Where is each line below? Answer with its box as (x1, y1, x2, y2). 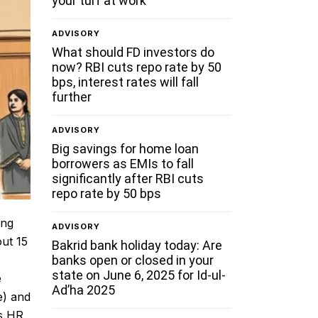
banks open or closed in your (52, 252, 214, 268)
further (52, 89, 92, 104)
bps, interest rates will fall (52, 74, 199, 89)
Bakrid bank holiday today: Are (52, 237, 223, 253)
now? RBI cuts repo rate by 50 (52, 59, 222, 75)
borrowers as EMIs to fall (52, 155, 194, 171)
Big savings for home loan (52, 141, 199, 156)
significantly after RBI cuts (52, 170, 204, 186)
